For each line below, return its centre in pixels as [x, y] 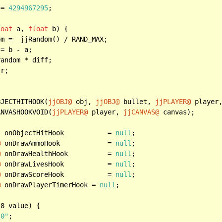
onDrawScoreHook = [108, 174]
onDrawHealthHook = [108, 153]
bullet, [138, 101]
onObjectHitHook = [108, 133]
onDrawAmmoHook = [108, 143]
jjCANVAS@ [141, 112]
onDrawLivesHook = [108, 164]
